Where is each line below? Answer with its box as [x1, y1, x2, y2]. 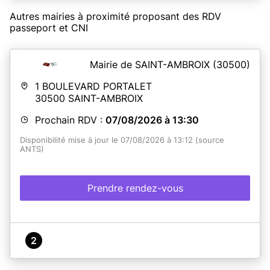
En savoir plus [103, 34, 167, 46]
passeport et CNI [10, 21, 88, 34]
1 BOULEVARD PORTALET [35, 80, 152, 92]
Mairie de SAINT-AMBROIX [90, 58, 213, 71]
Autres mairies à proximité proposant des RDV [10, 10, 221, 22]
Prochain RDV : [35, 113, 105, 126]
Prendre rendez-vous [87, 181, 183, 194]
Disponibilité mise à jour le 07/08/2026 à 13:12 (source [20, 135, 224, 145]
